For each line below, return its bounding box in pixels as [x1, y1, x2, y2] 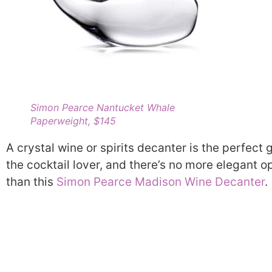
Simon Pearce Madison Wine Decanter [56, 175, 265, 189]
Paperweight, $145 [30, 115, 116, 127]
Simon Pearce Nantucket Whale [30, 101, 175, 114]
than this [6, 175, 56, 189]
